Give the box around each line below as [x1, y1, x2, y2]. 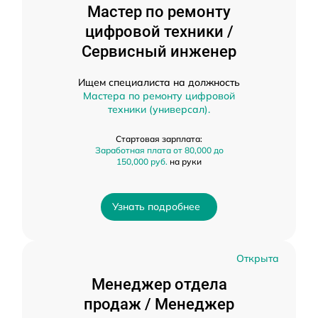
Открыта [236, 252, 279, 265]
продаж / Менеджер [84, 295, 234, 313]
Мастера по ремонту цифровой [83, 89, 235, 102]
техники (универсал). [108, 103, 210, 116]
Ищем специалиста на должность [78, 76, 240, 89]
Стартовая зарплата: [116, 133, 202, 144]
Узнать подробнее [112, 200, 200, 213]
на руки [168, 156, 202, 167]
